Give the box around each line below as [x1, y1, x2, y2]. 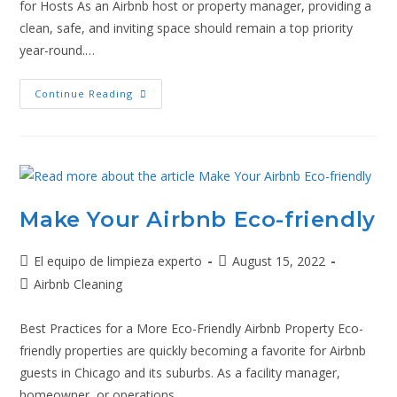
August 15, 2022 [232, 252, 326, 269]
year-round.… [19, 42, 96, 58]
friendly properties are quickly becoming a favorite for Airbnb [19, 341, 367, 359]
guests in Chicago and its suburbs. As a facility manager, [19, 363, 341, 381]
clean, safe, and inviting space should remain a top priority [19, 19, 354, 36]
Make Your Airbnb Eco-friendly [19, 206, 376, 232]
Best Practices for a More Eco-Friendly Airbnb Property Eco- [19, 319, 364, 337]
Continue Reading [35, 87, 134, 100]
